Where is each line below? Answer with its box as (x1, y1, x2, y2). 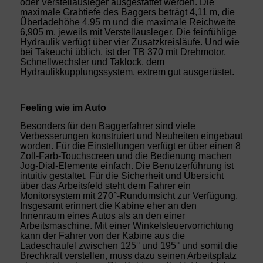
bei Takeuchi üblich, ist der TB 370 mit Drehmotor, (19, 47, 226, 57)
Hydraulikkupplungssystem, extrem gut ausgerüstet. (19, 67, 234, 77)
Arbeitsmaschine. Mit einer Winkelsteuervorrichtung (19, 220, 234, 231)
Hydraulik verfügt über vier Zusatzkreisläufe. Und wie (19, 37, 240, 47)
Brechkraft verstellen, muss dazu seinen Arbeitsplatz (19, 250, 237, 261)
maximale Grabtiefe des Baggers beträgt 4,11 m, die (19, 7, 235, 17)
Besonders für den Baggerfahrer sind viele (19, 120, 195, 131)
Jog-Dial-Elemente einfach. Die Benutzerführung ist (19, 160, 234, 171)
